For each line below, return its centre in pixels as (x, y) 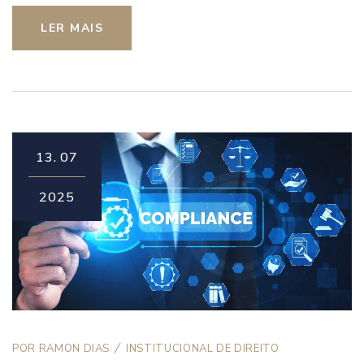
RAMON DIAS (74, 349)
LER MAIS (72, 28)
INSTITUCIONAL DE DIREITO (203, 349)
